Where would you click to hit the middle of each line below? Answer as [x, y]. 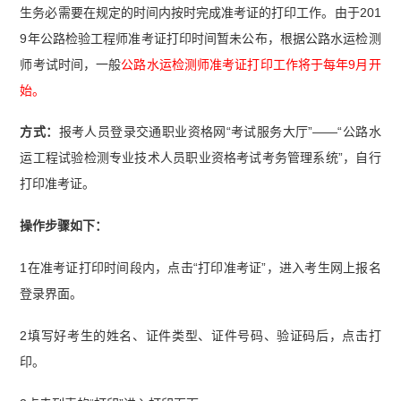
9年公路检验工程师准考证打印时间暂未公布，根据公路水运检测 [200, 38]
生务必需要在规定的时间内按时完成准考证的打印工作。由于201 [200, 12]
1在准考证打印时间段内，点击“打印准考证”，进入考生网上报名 [200, 268]
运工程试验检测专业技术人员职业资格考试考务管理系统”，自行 [200, 158]
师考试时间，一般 [71, 64]
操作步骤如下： [64, 226]
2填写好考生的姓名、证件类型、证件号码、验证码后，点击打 [200, 336]
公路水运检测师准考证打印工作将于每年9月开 [251, 64]
